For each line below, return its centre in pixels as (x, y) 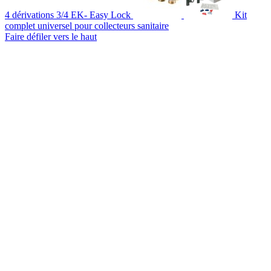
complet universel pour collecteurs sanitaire (87, 25)
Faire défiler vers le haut (51, 36)
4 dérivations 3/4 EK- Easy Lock (68, 15)
